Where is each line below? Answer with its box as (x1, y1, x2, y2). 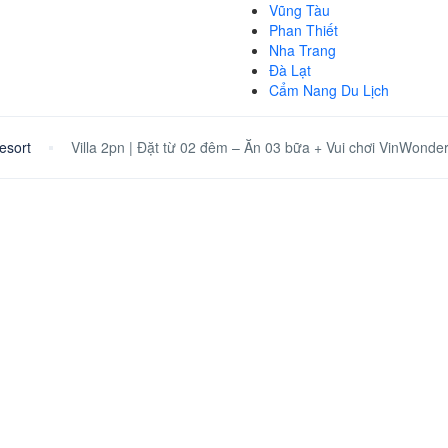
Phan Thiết (268, 20, 338, 40)
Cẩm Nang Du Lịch (268, 80, 389, 100)
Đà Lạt (268, 60, 311, 80)
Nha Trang (268, 40, 336, 60)
